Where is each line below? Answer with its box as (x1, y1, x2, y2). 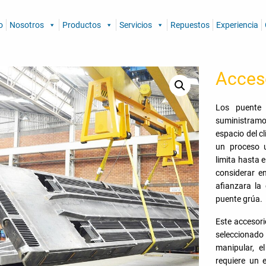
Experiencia (216, 20, 258, 30)
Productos (62, 20, 101, 30)
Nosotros (9, 20, 44, 30)
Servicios (119, 20, 152, 30)
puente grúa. (216, 194, 263, 204)
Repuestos (170, 20, 210, 30)
